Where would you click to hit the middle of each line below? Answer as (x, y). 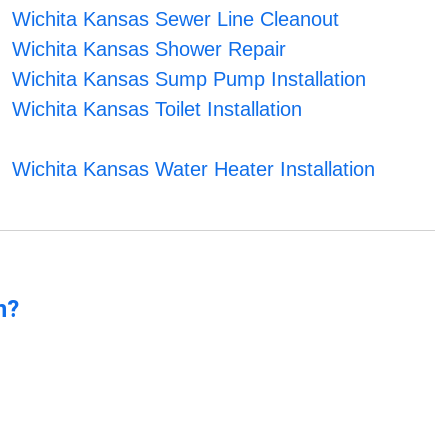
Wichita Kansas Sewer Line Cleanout (175, 19)
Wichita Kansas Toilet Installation (156, 109)
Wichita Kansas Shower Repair (148, 49)
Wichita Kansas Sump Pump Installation (188, 79)
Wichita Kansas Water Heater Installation (193, 169)
